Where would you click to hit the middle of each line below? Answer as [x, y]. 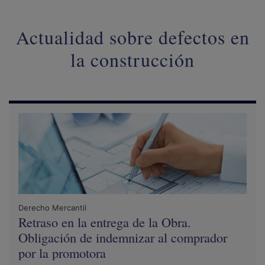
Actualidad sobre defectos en [132, 37]
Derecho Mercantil [52, 208]
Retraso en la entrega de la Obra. [105, 222]
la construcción [132, 60]
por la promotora [62, 253]
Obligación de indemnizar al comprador [123, 237]
